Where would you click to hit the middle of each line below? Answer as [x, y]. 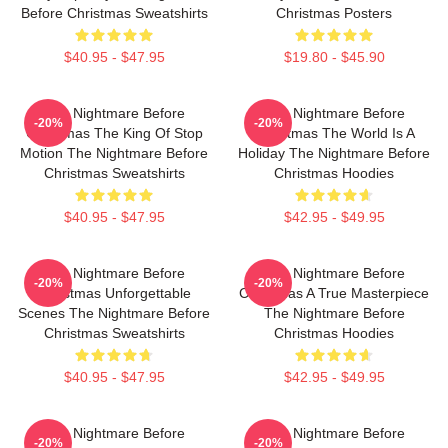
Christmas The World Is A [334, 133]
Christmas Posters [334, 13]
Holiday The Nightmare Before [334, 153]
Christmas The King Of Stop [114, 133]
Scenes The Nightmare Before [114, 313]
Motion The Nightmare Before [114, 153]
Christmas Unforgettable [114, 293]
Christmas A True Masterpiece [334, 293]
